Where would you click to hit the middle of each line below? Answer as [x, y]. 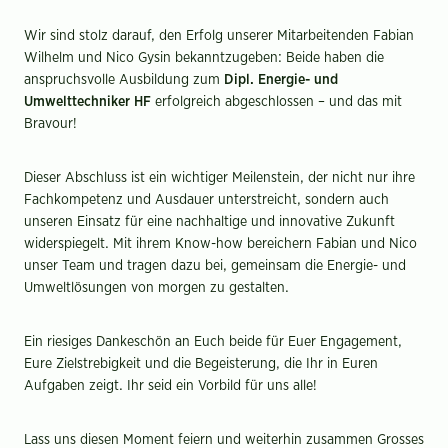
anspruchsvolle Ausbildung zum [124, 79]
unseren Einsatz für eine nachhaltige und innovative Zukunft [209, 221]
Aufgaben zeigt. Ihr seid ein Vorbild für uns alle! [170, 385]
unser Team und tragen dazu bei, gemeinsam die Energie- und [215, 265]
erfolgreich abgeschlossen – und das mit [276, 101]
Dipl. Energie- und [281, 79]
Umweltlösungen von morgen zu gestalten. [156, 287]
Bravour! [50, 123]
